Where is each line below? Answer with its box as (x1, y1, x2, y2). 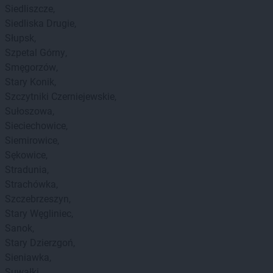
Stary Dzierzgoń (5, 237, 73, 249)
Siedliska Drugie (5, 18, 74, 29)
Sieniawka (5, 252, 49, 263)
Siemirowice (5, 135, 57, 146)
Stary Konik (5, 76, 54, 88)
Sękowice (5, 149, 46, 161)
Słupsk (5, 32, 34, 44)
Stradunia (5, 164, 47, 175)
